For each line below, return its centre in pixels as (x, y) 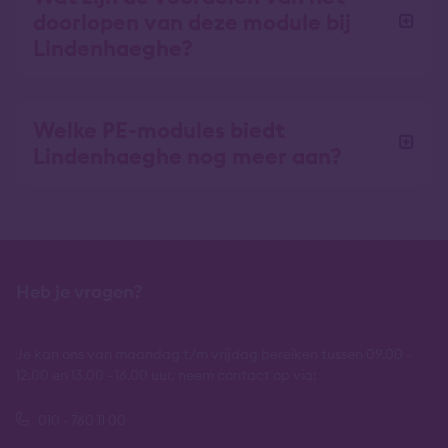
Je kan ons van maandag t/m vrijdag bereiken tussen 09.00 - (213, 354)
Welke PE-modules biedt (159, 129)
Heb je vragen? (79, 292)
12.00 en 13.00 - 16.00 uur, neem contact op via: (166, 375)
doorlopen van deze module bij (192, 22)
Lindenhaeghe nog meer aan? (187, 155)
